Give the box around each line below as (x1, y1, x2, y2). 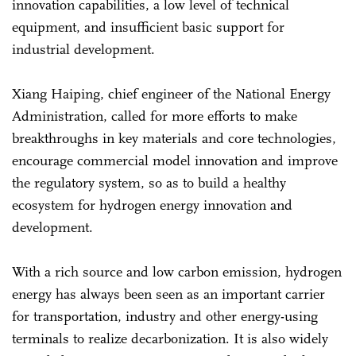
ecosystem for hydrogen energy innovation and (12, 195, 292, 214)
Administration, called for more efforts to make (12, 106, 297, 125)
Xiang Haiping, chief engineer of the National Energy (12, 84, 331, 103)
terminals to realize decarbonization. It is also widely (12, 329, 328, 347)
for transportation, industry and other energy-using (12, 307, 318, 325)
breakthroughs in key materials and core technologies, (12, 129, 336, 147)
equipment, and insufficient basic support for (12, 17, 284, 36)
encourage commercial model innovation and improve (12, 151, 338, 169)
